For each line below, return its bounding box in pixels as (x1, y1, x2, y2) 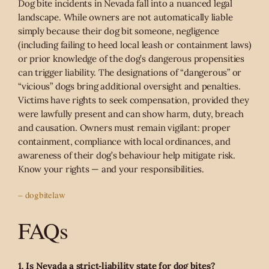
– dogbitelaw (18, 188, 65, 201)
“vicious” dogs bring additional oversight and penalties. (18, 80, 241, 92)
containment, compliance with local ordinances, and (18, 135, 231, 147)
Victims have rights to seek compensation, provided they (18, 94, 249, 106)
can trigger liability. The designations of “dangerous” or (18, 66, 242, 78)
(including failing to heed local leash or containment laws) (18, 38, 252, 50)
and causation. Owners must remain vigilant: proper (18, 121, 231, 133)
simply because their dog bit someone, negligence (18, 25, 220, 37)
